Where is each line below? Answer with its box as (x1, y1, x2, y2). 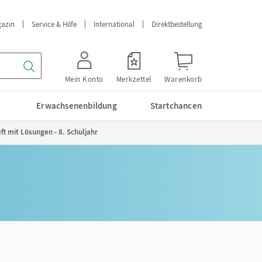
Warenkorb (164, 74, 202, 84)
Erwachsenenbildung (36, 100, 117, 111)
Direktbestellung (151, 19, 202, 29)
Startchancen (150, 100, 202, 111)
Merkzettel (116, 74, 151, 84)
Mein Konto (64, 74, 104, 84)
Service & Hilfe (32, 19, 77, 29)
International (94, 19, 135, 29)
